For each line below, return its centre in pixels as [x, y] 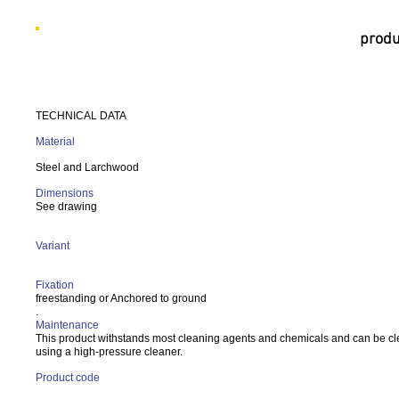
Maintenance [67, 325]
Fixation [55, 285]
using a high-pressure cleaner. [110, 352]
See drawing [66, 207]
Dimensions [65, 193]
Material [55, 142]
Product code [68, 378]
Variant [53, 246]
